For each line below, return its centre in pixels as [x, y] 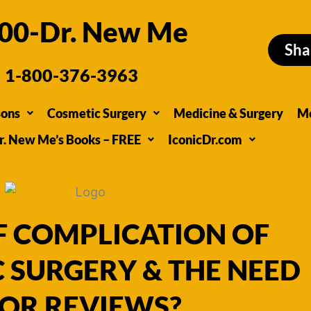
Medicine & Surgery [228, 113]
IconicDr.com [205, 140]
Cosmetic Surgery [97, 113]
